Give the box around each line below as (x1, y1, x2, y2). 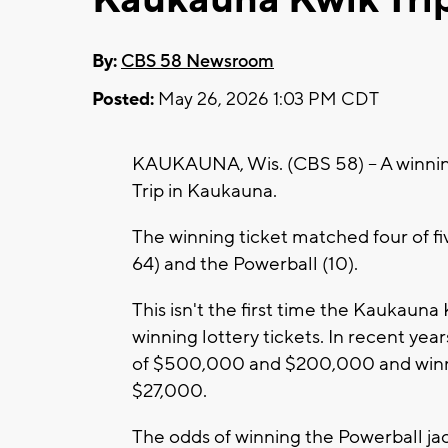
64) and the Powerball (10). (132, 251, 358, 276)
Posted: (92, 87, 154, 111)
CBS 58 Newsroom (121, 49, 274, 73)
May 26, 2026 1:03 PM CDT (154, 87, 379, 111)
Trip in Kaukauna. (132, 178, 281, 203)
